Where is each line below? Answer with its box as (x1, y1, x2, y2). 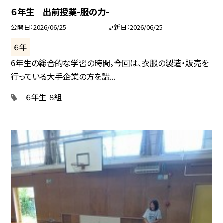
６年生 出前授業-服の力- (11, 5, 110, 18)
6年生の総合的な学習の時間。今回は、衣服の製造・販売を (11, 57, 209, 69)
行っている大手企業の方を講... (11, 70, 116, 83)
